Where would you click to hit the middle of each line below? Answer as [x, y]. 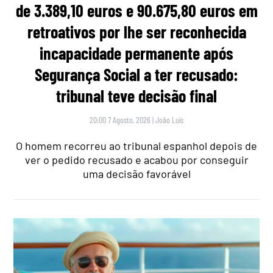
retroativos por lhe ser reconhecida [136, 31]
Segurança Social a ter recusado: [136, 74]
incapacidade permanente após [136, 53]
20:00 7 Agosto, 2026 [120, 119]
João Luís [169, 119]
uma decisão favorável [136, 173]
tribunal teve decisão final [136, 95]
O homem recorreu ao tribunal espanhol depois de [136, 145]
